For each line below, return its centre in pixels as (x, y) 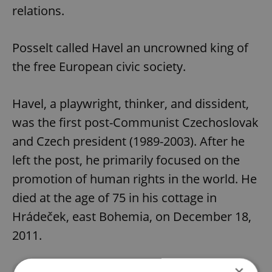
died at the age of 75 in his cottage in (114, 197)
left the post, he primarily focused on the (126, 160)
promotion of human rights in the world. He (134, 178)
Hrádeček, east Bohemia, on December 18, (132, 216)
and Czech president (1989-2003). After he (128, 141)
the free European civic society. (99, 66)
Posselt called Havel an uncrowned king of (130, 47)
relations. (38, 10)
